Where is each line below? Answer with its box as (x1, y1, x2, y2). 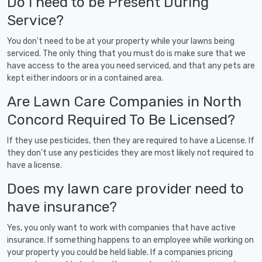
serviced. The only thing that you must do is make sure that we (7, 48, 246, 58)
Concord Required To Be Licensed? (7, 111, 235, 128)
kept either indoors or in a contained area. (7, 73, 163, 83)
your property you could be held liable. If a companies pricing (7, 247, 233, 257)
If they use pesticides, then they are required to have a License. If (7, 135, 254, 146)
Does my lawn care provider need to (7, 180, 244, 197)
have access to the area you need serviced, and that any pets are (7, 60, 255, 71)
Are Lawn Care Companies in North (7, 92, 242, 110)
